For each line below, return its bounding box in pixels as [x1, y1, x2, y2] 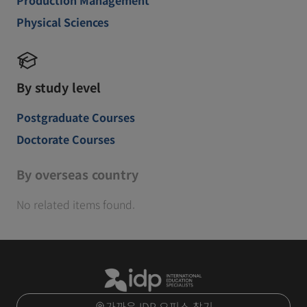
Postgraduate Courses [16, 108, 135, 125]
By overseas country [16, 164, 138, 183]
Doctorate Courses [16, 130, 115, 147]
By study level [16, 77, 101, 96]
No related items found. [16, 195, 135, 212]
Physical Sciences [16, 13, 109, 30]
